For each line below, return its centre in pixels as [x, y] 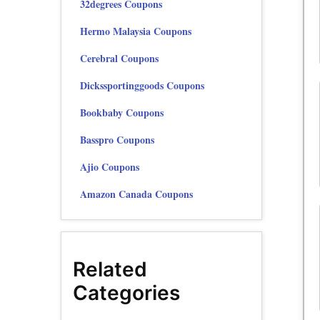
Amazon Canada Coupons [136, 194]
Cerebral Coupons [119, 59]
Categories [126, 293]
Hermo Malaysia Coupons [136, 31]
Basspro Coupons [117, 140]
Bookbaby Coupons [122, 113]
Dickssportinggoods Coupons [142, 86]
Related [110, 270]
